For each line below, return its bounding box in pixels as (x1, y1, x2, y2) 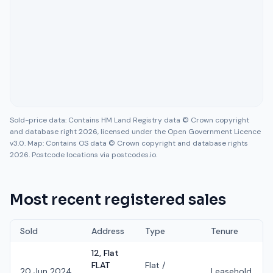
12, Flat (91, 247, 119, 258)
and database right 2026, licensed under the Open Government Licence (10, 127, 261, 136)
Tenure (211, 225, 238, 236)
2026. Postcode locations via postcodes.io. (10, 150, 157, 160)
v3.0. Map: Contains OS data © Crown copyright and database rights (10, 138, 248, 148)
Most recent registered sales (10, 191, 226, 209)
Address (91, 225, 124, 236)
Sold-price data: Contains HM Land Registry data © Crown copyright (10, 115, 249, 125)
